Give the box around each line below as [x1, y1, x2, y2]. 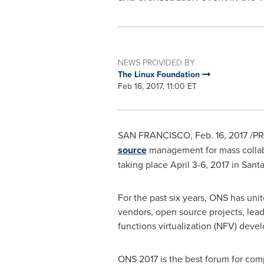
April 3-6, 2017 [170, 158, 229, 171]
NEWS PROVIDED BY [117, 57, 195, 68]
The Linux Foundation [117, 68, 202, 80]
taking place [117, 158, 170, 171]
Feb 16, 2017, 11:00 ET [117, 80, 197, 92]
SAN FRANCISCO [117, 128, 190, 141]
